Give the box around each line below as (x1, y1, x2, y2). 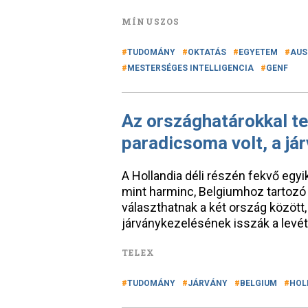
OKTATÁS (188, 47, 226, 57)
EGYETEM (239, 47, 278, 57)
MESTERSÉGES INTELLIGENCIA (127, 63, 254, 73)
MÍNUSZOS (122, 16, 180, 27)
